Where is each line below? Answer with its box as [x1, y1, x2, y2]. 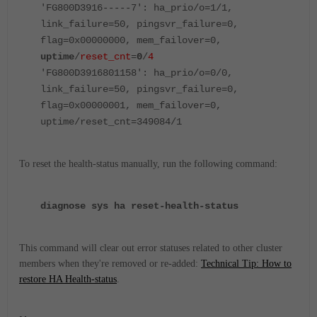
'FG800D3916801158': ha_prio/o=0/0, [40, 67, 233, 79]
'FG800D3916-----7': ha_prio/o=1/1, [40, 1, 233, 13]
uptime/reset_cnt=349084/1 [40, 115, 182, 127]
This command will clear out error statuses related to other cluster [19, 242, 282, 253]
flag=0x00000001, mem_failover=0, [40, 99, 221, 111]
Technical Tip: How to [201, 258, 292, 269]
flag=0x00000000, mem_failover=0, [40, 34, 221, 46]
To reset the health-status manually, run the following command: [19, 158, 277, 169]
